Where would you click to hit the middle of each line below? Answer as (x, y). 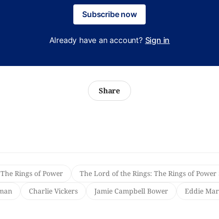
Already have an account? (97, 40)
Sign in (157, 40)
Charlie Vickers (53, 191)
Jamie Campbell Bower (131, 191)
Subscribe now (109, 14)
